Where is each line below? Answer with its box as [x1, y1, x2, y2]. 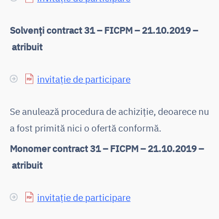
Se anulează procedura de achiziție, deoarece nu [10, 105, 209, 117]
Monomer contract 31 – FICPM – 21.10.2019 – [10, 142, 204, 154]
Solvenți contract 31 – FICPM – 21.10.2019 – [10, 23, 198, 36]
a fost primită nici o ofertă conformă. [10, 121, 161, 134]
